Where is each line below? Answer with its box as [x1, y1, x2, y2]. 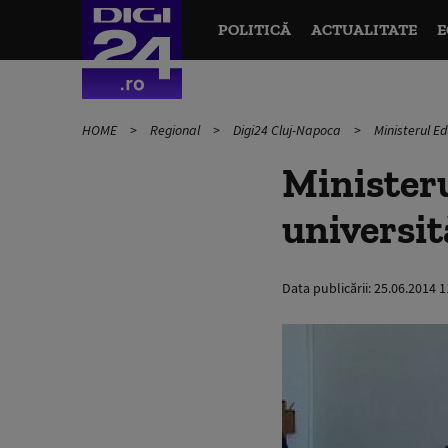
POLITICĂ [217, 20, 291, 39]
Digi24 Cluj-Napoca [233, 121, 344, 139]
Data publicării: [282, 279, 374, 297]
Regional [150, 121, 203, 139]
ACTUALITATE [310, 20, 417, 39]
